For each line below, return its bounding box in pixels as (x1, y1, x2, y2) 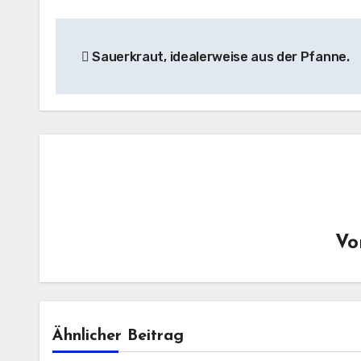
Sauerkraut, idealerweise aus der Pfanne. (89, 49, 350, 64)
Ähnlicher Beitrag (52, 328, 184, 344)
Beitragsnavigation (55, 21, 286, 47)
